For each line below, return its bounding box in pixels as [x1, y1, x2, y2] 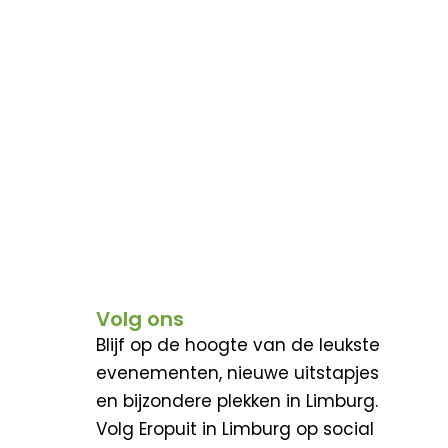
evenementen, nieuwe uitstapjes [96, 360, 379, 385]
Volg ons [96, 304, 184, 333]
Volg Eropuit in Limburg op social [96, 416, 374, 441]
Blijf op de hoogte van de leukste [96, 332, 380, 357]
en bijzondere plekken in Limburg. [96, 388, 378, 413]
